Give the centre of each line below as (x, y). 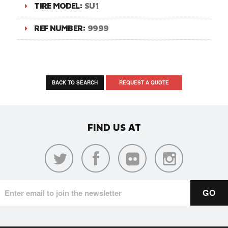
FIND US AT (114, 127)
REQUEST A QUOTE (144, 82)
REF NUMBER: (61, 28)
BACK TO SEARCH (75, 82)
